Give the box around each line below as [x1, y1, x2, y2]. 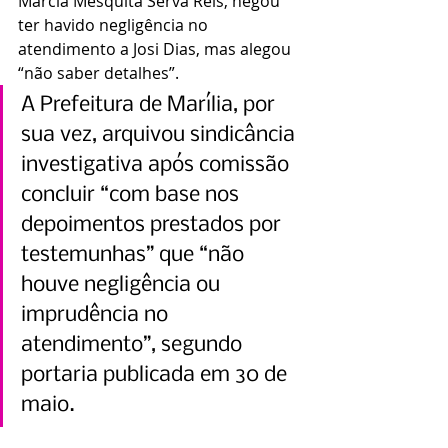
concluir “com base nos [21, 183, 244, 207]
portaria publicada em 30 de [21, 363, 292, 387]
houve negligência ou [21, 273, 225, 297]
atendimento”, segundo [21, 333, 247, 357]
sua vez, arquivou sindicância [21, 123, 300, 147]
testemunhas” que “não [21, 243, 249, 267]
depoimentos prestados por [21, 213, 286, 237]
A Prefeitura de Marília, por [21, 93, 280, 117]
